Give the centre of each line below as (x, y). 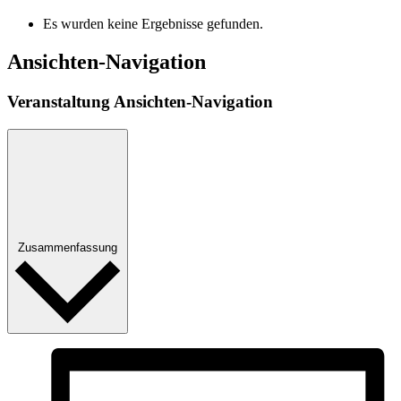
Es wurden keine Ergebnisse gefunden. (153, 24)
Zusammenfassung (68, 247)
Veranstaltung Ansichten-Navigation (140, 101)
